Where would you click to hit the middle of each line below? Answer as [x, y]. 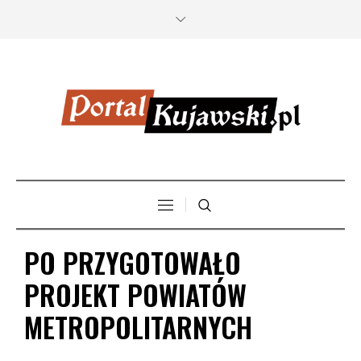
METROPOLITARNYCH [138, 327]
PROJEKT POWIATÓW [135, 295]
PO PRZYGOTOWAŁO [133, 262]
